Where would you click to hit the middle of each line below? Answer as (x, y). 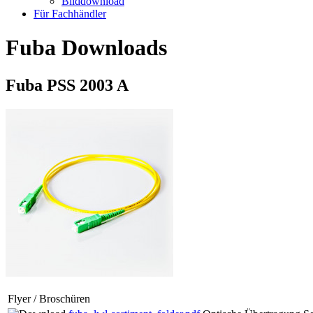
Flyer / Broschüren (49, 298)
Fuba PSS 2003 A (67, 85)
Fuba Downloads (86, 48)
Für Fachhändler (70, 14)
